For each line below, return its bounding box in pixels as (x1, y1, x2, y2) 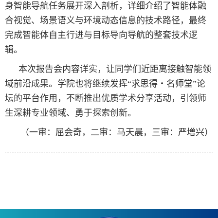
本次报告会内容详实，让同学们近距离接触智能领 (18, 64, 211, 74)
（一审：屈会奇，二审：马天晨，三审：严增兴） (20, 127, 213, 137)
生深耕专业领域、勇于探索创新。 (5, 108, 136, 118)
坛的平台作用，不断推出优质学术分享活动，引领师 (5, 93, 206, 103)
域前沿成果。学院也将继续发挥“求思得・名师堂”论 (5, 78, 205, 89)
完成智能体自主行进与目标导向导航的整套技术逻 (5, 30, 198, 40)
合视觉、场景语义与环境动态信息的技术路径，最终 (5, 15, 206, 25)
